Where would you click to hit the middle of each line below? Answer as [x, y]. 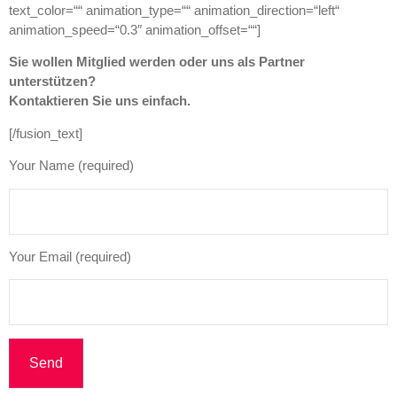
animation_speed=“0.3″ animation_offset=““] [135, 29]
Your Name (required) [71, 166]
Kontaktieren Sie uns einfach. [100, 101]
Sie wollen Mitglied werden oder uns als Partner [157, 62]
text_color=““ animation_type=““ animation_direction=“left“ [174, 10]
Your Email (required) [70, 256]
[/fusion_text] [46, 133]
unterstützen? [52, 82]
